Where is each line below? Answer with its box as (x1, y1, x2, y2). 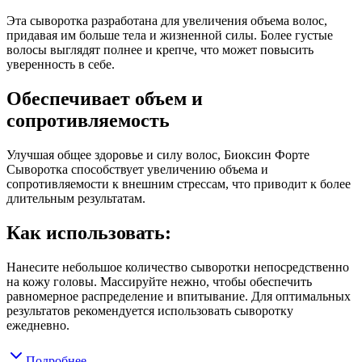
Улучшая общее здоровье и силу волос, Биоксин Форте (6, 148, 309, 162)
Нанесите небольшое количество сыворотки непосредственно (6, 259, 349, 274)
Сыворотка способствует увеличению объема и (6, 162, 268, 177)
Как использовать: (6, 221, 171, 243)
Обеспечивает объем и (6, 88, 203, 110)
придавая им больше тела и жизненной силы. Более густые (6, 28, 333, 43)
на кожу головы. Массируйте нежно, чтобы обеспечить (6, 274, 312, 288)
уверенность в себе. (6, 57, 115, 72)
